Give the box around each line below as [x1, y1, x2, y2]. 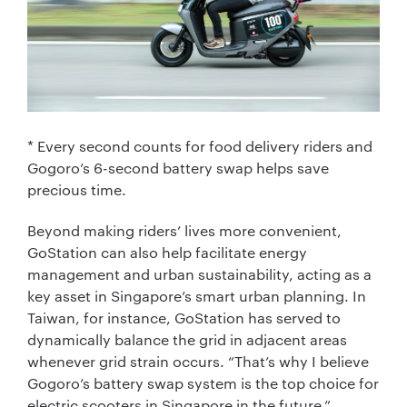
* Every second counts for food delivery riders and [27, 136, 372, 156]
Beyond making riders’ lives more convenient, [27, 221, 342, 241]
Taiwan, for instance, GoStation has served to [27, 308, 341, 328]
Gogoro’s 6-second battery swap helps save [27, 158, 329, 178]
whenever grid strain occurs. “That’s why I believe [27, 352, 369, 372]
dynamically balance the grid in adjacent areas [27, 330, 347, 350]
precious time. [27, 180, 126, 200]
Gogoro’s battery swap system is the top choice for [27, 373, 379, 393]
